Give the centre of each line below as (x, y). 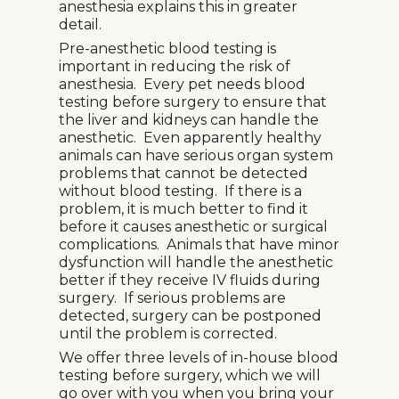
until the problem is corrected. (168, 334)
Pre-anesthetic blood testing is (167, 49)
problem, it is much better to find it (183, 209)
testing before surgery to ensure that (193, 102)
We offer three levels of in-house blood (199, 358)
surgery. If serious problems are (172, 298)
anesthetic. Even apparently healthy (190, 138)
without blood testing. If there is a (180, 191)
